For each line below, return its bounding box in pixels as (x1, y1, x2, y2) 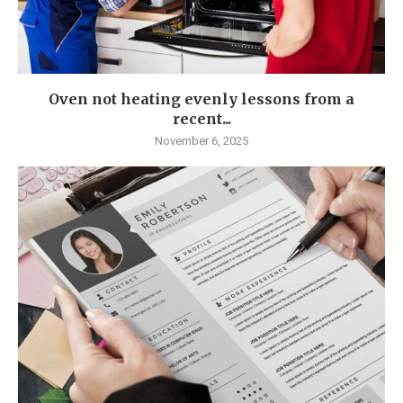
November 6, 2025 (155, 133, 248, 148)
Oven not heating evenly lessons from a (49, 89, 354, 108)
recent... (172, 109, 231, 128)
